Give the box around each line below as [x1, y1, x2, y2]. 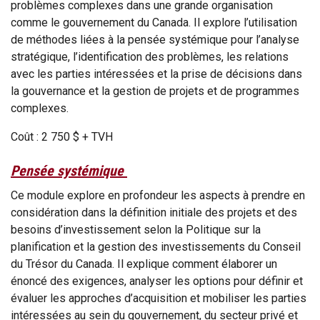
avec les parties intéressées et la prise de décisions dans [11, 67, 302, 81]
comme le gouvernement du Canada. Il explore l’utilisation [11, 16, 297, 30]
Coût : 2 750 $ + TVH [11, 130, 113, 144]
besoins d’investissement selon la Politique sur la [11, 223, 261, 237]
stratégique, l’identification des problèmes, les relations [11, 50, 289, 64]
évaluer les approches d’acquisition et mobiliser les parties [11, 291, 306, 306]
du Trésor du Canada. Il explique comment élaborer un [11, 257, 277, 271]
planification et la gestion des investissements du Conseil [11, 240, 301, 254]
